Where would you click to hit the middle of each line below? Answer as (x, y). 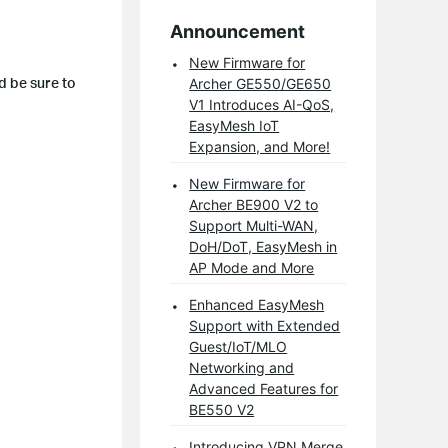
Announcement (238, 31)
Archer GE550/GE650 (260, 83)
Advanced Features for (264, 388)
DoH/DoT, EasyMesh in (263, 246)
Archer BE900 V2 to (254, 204)
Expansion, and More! (260, 146)
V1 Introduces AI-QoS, (262, 104)
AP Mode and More (252, 267)
